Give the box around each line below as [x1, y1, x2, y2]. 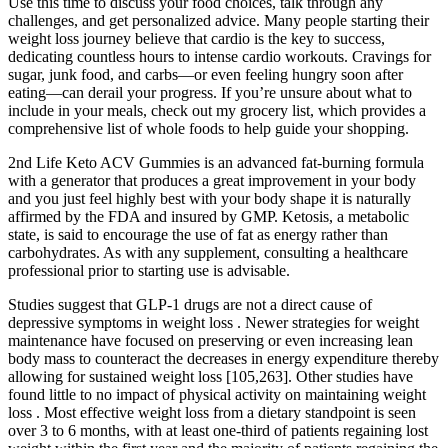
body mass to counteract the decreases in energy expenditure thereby [8, 350, 439, 368]
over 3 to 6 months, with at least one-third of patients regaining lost [8, 422, 428, 440]
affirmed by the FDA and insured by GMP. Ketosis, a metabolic [8, 208, 409, 226]
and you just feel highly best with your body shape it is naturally [8, 190, 411, 208]
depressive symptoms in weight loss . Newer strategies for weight [8, 314, 419, 332]
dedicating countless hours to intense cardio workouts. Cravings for [8, 48, 431, 66]
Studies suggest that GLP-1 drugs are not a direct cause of [8, 296, 372, 314]
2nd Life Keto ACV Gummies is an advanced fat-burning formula [8, 154, 424, 172]
